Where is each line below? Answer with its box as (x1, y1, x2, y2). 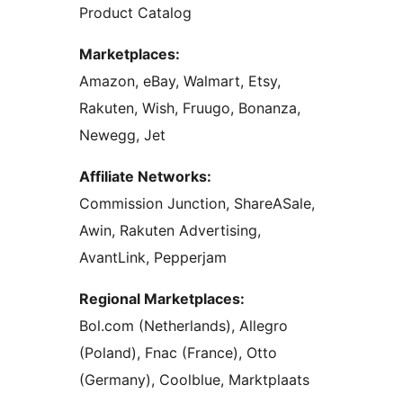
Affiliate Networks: (79, 167, 211, 186)
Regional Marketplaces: (79, 290, 245, 309)
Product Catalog (79, 4, 192, 22)
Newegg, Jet (79, 126, 166, 145)
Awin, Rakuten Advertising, (79, 221, 261, 240)
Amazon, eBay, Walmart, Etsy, (79, 72, 281, 91)
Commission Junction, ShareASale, (79, 194, 315, 213)
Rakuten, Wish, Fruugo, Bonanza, (79, 99, 300, 118)
